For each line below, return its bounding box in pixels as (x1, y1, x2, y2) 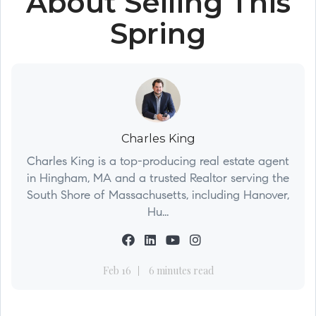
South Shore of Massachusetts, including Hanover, (27, 190, 289, 202)
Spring (110, 16, 206, 51)
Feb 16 (102, 264, 131, 277)
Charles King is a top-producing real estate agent (27, 156, 289, 168)
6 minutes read (148, 264, 214, 277)
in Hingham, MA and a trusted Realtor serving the (27, 173, 289, 185)
